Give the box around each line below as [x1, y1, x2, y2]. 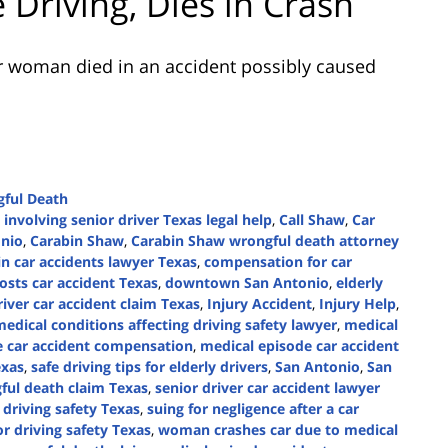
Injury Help [319, 294, 396, 314]
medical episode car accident [200, 336, 399, 356]
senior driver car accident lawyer [155, 378, 380, 398]
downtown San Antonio [165, 273, 329, 293]
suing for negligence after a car [147, 399, 359, 419]
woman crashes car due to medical [158, 420, 398, 440]
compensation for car [204, 252, 352, 272]
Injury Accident [207, 294, 312, 314]
